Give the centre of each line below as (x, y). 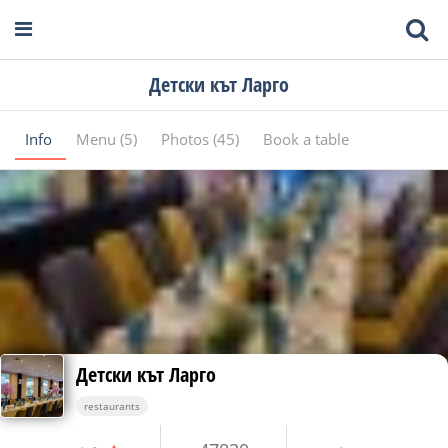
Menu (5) (108, 139)
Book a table (306, 139)
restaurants (112, 406)
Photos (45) (202, 139)
